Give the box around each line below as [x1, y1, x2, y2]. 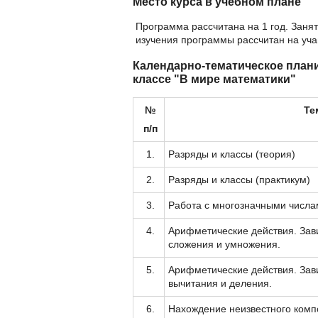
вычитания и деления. [168, 278, 272, 290]
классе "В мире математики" [133, 72, 296, 85]
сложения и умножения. [168, 238, 280, 251]
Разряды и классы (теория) [168, 148, 295, 160]
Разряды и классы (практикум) [168, 174, 310, 186]
